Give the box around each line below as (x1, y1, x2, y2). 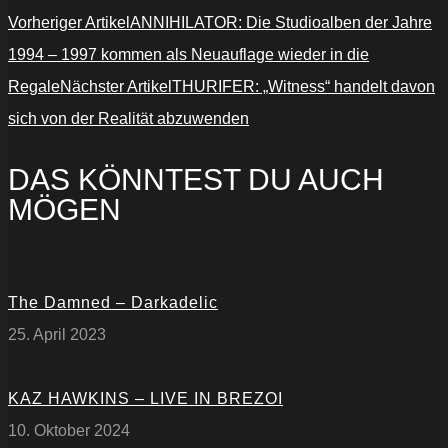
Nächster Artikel (60, 78, 172, 96)
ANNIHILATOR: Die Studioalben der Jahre (130, 14, 432, 32)
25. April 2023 (8, 326, 106, 344)
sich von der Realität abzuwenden (8, 110, 249, 128)
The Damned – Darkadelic (8, 294, 218, 312)
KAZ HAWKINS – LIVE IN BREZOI (8, 390, 283, 408)
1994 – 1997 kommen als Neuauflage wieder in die (8, 46, 369, 64)
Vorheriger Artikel (8, 14, 130, 32)
